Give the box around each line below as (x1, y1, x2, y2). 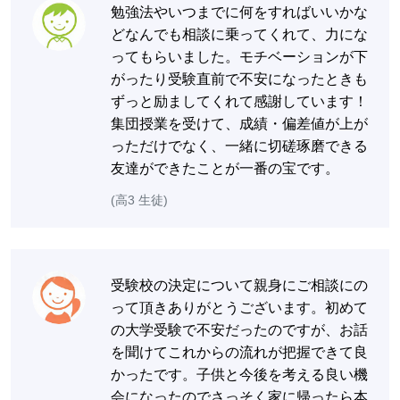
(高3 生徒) (111, 192, 168, 207)
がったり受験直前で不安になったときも (111, 71, 368, 87)
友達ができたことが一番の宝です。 (111, 160, 339, 176)
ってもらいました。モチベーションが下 (111, 48, 368, 64)
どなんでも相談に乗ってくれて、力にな (111, 26, 368, 42)
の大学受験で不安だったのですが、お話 (111, 321, 368, 337)
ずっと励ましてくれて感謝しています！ (111, 93, 368, 109)
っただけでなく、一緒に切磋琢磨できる (111, 137, 368, 154)
